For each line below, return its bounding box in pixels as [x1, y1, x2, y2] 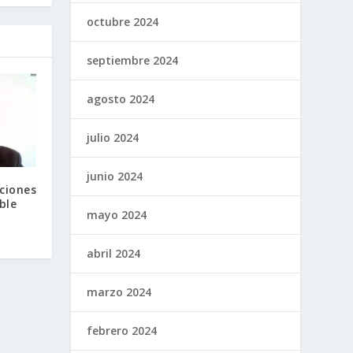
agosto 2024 [87, 91, 155, 106]
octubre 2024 [87, 13, 159, 29]
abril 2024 [87, 245, 141, 261]
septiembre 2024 [87, 52, 179, 68]
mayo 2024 [87, 206, 147, 222]
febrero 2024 [87, 322, 158, 338]
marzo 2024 [87, 284, 152, 299]
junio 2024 [87, 168, 143, 184]
